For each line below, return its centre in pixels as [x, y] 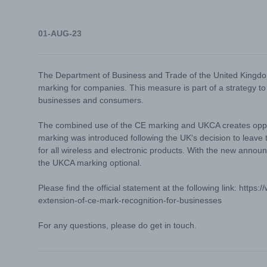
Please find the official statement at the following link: [139, 188]
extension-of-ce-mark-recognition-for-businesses [130, 200]
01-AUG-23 [60, 33]
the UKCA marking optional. [90, 163]
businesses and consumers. [91, 100]
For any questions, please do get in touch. [117, 225]
